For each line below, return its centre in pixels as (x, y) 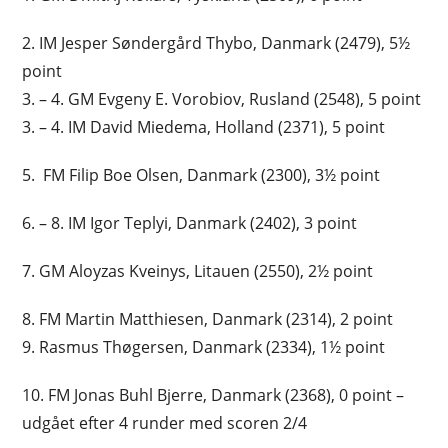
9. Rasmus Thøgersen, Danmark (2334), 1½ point (206, 346)
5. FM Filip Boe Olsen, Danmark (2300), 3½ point (201, 174)
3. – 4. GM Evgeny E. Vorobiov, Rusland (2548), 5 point (222, 98)
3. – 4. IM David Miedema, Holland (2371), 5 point (208, 126)
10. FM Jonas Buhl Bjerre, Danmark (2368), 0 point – (213, 394)
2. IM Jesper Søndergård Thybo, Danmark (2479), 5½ (216, 42)
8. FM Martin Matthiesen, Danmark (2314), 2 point (210, 318)
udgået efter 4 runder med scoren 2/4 (167, 422)
